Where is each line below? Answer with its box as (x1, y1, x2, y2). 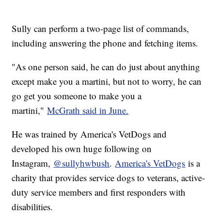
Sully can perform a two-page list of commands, (12, 22, 189, 35)
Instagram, (12, 157, 54, 170)
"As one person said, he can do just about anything (12, 61, 201, 73)
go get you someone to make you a (12, 90, 142, 102)
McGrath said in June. (47, 104, 129, 117)
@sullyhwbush (53, 157, 110, 170)
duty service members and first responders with (12, 186, 186, 199)
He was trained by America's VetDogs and (12, 128, 167, 140)
